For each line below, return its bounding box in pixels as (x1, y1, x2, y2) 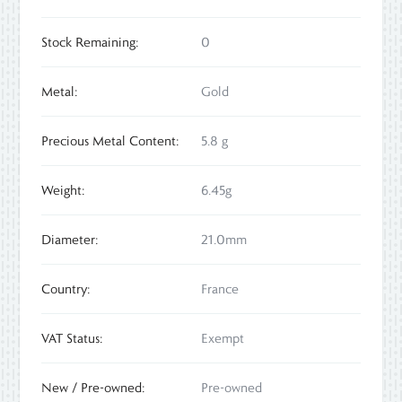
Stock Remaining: (41, 34, 140, 51)
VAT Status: (41, 330, 104, 347)
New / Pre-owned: (41, 380, 146, 397)
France (201, 281, 239, 298)
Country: (41, 281, 92, 298)
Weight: (41, 182, 86, 199)
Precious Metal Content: (41, 133, 180, 150)
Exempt (201, 330, 244, 347)
